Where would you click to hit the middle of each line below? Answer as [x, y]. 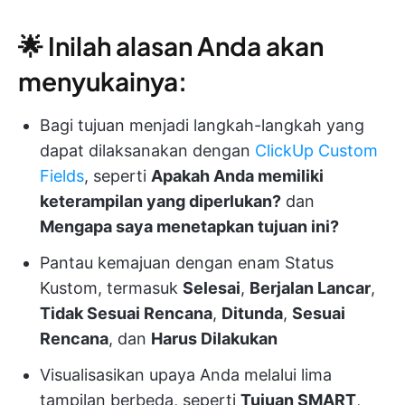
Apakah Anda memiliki [237, 175]
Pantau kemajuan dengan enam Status [187, 262]
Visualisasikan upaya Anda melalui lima [186, 374]
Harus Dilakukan [214, 338]
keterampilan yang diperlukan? [160, 201]
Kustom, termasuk [111, 287]
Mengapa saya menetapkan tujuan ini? [189, 226]
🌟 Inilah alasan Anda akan [171, 45]
